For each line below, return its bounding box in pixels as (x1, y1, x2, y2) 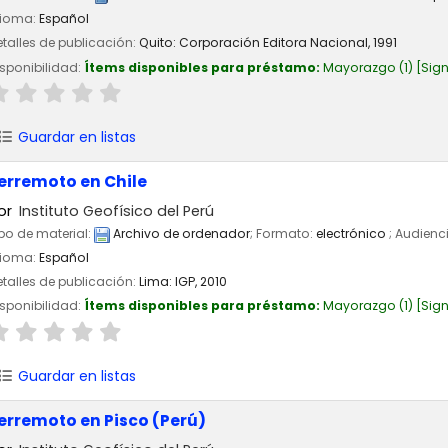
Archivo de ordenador (110, 225, 250, 243)
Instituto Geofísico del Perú (19, 200, 215, 221)
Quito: (139, 34, 176, 52)
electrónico (316, 225, 389, 243)
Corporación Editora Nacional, (179, 34, 373, 52)
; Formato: (250, 225, 316, 243)
